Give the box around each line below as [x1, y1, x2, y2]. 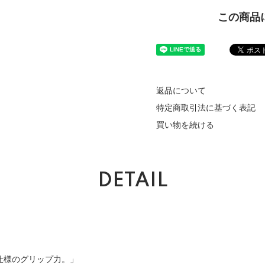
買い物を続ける [156, 120, 214, 130]
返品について [156, 86, 206, 95]
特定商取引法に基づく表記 [156, 103, 256, 112]
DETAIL [98, 171, 167, 191]
